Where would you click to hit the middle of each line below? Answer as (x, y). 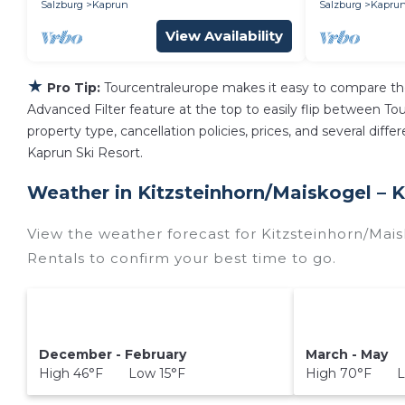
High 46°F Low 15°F (112, 373)
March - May (347, 354)
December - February (112, 354)
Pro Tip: (74, 88)
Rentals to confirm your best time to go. (182, 258)
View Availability (224, 36)
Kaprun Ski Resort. (85, 153)
